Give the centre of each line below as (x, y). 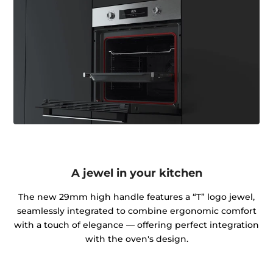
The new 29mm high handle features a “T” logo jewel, (136, 197)
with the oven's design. (136, 239)
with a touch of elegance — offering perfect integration (136, 225)
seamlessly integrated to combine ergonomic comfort (136, 211)
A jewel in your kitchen (136, 173)
